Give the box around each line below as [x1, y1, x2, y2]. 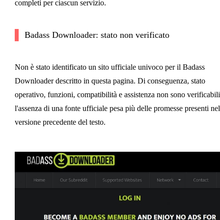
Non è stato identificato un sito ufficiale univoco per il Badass [14, 62, 205, 71]
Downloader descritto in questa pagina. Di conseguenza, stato [14, 76, 205, 85]
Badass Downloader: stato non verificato [24, 29, 169, 40]
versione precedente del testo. [14, 117, 106, 126]
